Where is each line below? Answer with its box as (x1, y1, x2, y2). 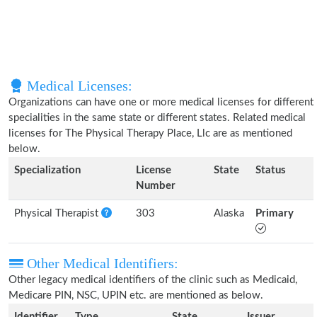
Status (255, 165, 286, 175)
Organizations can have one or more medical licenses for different (8, 97, 313, 108)
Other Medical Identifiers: (23, 255, 178, 271)
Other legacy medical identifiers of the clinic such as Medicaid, (8, 275, 297, 285)
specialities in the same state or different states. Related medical (8, 113, 306, 123)
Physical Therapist (14, 208, 101, 219)
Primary (255, 208, 294, 219)
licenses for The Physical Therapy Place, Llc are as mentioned (8, 128, 292, 139)
